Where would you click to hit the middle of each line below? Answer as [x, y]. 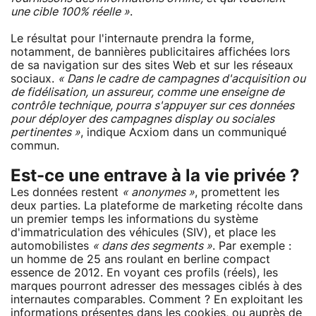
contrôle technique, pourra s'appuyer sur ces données [152, 105]
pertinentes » [45, 132]
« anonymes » [158, 192]
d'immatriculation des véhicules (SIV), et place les [143, 232]
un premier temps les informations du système [134, 219]
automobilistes [51, 246]
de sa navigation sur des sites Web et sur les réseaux [152, 65]
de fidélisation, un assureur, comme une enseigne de [147, 92]
